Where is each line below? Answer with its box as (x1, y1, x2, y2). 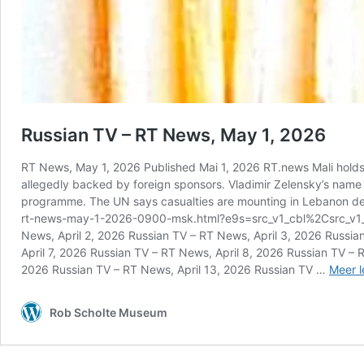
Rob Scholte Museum (50, 305, 167, 319)
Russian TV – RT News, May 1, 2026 (21, 123, 326, 145)
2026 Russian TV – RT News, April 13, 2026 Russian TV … (21, 262, 329, 276)
